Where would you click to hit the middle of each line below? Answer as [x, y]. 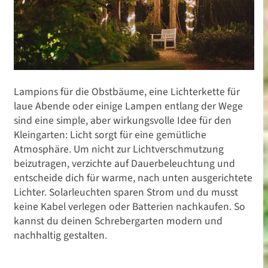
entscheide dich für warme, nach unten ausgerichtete [133, 178]
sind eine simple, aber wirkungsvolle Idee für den [123, 121]
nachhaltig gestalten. [60, 235]
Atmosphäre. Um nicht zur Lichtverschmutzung [119, 149]
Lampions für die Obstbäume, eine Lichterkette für [127, 92]
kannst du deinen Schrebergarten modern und [118, 221]
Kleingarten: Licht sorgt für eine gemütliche [110, 135]
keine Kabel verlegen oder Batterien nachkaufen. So [130, 207]
